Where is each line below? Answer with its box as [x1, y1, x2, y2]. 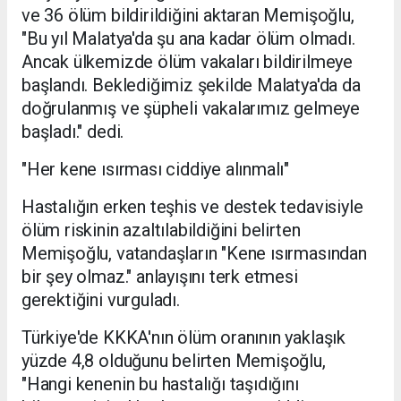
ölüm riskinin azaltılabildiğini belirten [21, 219, 301, 242]
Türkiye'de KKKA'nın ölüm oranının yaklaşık [21, 327, 346, 349]
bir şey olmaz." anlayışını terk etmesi [21, 266, 298, 288]
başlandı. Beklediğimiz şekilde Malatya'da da [21, 74, 361, 97]
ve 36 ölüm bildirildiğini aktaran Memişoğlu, [21, 4, 354, 27]
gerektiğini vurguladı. [21, 289, 180, 311]
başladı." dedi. [21, 121, 124, 143]
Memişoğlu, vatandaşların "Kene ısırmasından [21, 243, 367, 265]
